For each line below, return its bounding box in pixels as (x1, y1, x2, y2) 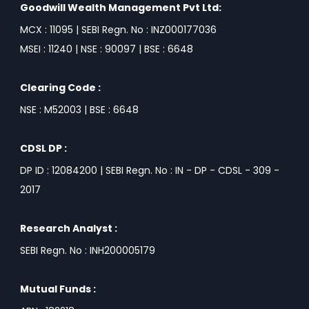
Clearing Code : (20, 80, 101, 94)
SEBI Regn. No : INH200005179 (20, 243, 155, 257)
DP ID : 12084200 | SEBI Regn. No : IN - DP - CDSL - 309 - (20, 163, 279, 177)
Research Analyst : (20, 221, 117, 235)
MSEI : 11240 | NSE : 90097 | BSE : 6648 (20, 41, 193, 56)
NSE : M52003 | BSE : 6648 (20, 102, 139, 117)
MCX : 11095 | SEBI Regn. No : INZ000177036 (20, 22, 217, 37)
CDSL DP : (20, 141, 67, 155)
